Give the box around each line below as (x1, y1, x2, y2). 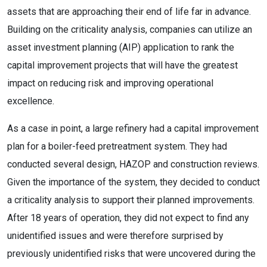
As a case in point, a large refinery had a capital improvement (7, 123, 259, 134)
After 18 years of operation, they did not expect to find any (7, 212, 249, 223)
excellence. (7, 95, 54, 107)
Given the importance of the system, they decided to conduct (7, 176, 260, 188)
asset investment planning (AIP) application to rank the (7, 42, 234, 53)
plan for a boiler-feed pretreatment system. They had (7, 141, 227, 152)
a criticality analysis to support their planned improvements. (7, 194, 254, 206)
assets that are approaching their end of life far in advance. (7, 6, 251, 17)
